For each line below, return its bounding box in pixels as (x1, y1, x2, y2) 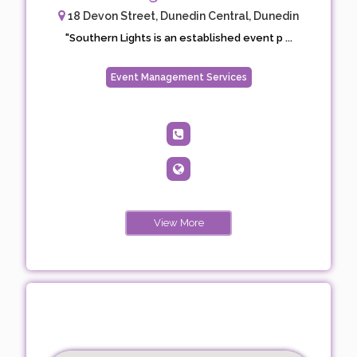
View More (153, 217, 204, 229)
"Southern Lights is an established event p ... (65, 32, 292, 44)
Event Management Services (110, 72, 247, 83)
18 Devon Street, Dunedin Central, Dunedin (65, 10, 299, 22)
